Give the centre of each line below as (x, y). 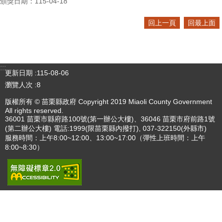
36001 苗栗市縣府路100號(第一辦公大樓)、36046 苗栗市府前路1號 (110, 119)
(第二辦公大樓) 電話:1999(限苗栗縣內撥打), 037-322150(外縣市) (106, 128)
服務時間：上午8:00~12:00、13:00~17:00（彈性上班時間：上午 (105, 138)
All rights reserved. (34, 110)
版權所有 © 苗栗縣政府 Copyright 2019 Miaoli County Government (109, 101)
